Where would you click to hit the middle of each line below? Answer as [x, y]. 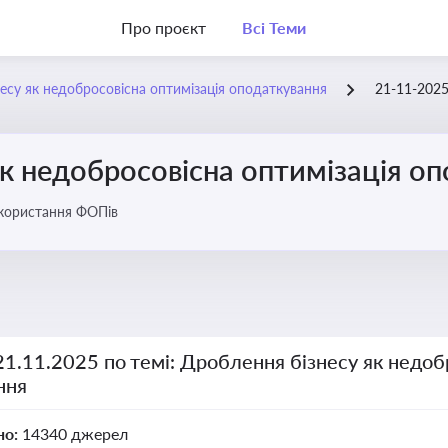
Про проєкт [163, 27]
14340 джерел [74, 433]
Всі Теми [273, 27]
